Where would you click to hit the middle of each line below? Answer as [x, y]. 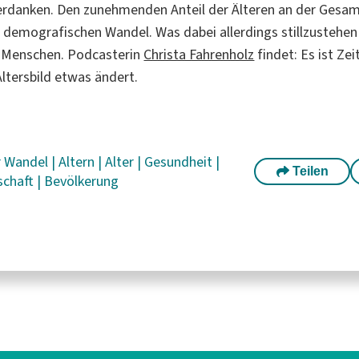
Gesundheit [180, 161]
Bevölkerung [82, 181]
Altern [79, 161]
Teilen [309, 171]
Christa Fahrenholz [199, 54]
